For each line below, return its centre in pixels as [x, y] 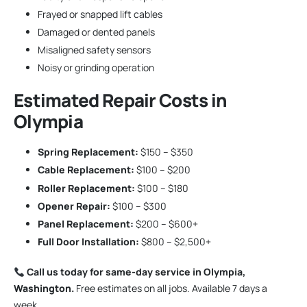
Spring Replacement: [88, 152]
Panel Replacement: [86, 223]
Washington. [44, 288]
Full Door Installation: [88, 242]
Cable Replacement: [86, 170]
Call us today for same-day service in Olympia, [136, 272]
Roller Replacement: [86, 188]
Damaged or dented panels [96, 32]
